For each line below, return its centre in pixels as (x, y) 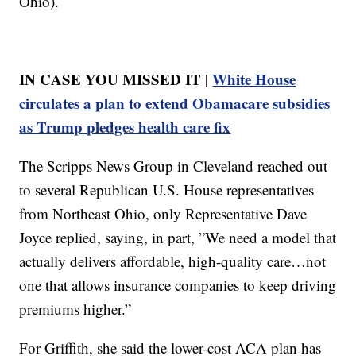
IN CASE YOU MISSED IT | (116, 79)
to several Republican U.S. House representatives (167, 189)
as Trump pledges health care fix (125, 126)
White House (254, 79)
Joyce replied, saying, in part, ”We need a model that (178, 237)
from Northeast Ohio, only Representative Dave (163, 213)
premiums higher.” (75, 308)
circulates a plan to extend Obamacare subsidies (175, 103)
